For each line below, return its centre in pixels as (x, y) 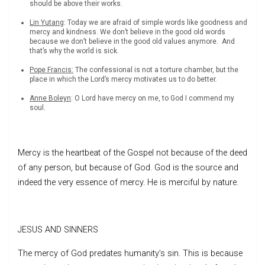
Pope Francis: (51, 70)
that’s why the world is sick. (74, 51)
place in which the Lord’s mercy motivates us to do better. (123, 79)
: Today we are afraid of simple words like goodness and (156, 22)
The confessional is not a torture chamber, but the (156, 70)
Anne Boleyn (50, 98)
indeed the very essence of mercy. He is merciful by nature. (128, 182)
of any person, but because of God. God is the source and (128, 167)
